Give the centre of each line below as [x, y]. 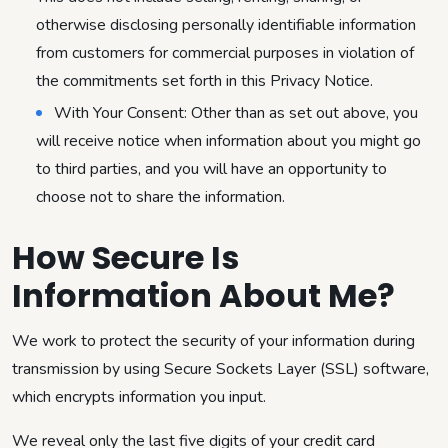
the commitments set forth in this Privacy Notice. [204, 80]
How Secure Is [125, 257]
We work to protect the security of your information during [213, 340]
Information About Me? [203, 295]
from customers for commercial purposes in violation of [225, 52]
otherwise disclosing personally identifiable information [226, 24]
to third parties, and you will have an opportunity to [211, 168]
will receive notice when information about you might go [228, 140]
